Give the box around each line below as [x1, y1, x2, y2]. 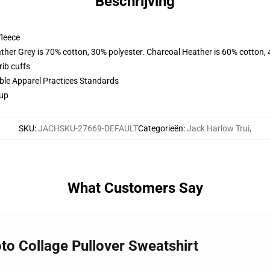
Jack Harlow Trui [187, 124, 250, 133]
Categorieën [138, 124, 183, 133]
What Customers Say [67, 180, 203, 196]
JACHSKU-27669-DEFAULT [38, 124, 138, 133]
